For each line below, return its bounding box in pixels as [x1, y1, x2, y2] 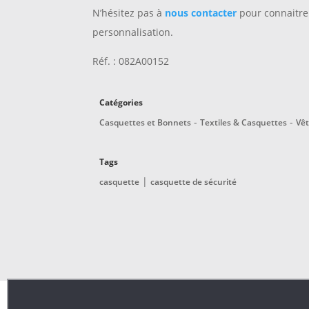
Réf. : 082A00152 [92, 54, 170, 68]
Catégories [99, 97, 143, 109]
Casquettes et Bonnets [99, 117, 192, 129]
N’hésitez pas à [92, 6, 166, 20]
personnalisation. [92, 26, 174, 39]
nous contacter [165, 6, 237, 20]
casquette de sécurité [150, 176, 237, 188]
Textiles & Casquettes [200, 117, 288, 129]
